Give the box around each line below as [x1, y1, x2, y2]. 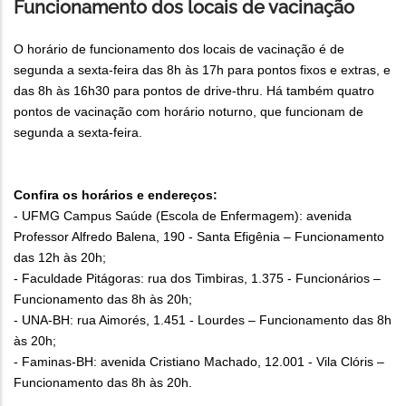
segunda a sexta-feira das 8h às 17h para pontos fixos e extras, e [14, 63, 391, 78]
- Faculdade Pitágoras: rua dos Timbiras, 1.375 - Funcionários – [14, 271, 381, 286]
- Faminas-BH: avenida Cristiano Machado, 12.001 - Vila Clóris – [14, 354, 384, 370]
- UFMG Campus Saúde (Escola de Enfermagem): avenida [14, 208, 352, 224]
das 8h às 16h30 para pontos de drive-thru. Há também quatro [14, 83, 374, 99]
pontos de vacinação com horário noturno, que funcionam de [14, 104, 363, 120]
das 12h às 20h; [14, 250, 106, 266]
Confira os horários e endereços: [14, 188, 225, 203]
